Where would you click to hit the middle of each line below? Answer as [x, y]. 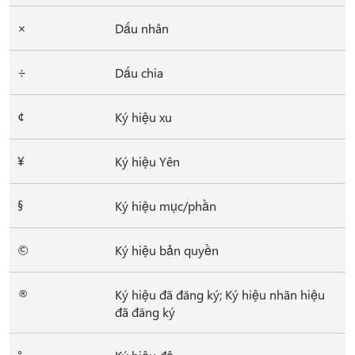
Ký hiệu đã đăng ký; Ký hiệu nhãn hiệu [220, 294]
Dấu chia [139, 73]
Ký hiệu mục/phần [166, 206]
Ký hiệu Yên [147, 161]
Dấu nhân [142, 28]
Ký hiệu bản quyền [167, 250]
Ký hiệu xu [143, 117]
